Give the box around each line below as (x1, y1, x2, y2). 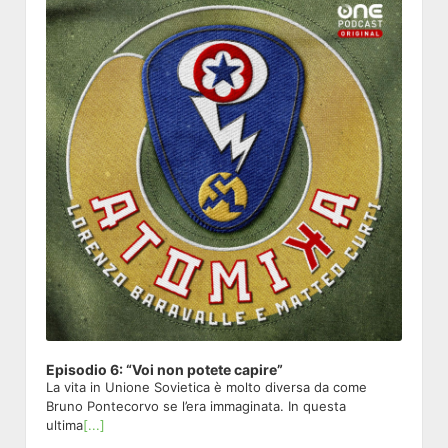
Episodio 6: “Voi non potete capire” (46, 361, 283, 378)
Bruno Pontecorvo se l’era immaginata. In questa (46, 398, 346, 414)
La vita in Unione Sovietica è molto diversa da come (46, 379, 367, 395)
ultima (46, 417, 83, 433)
